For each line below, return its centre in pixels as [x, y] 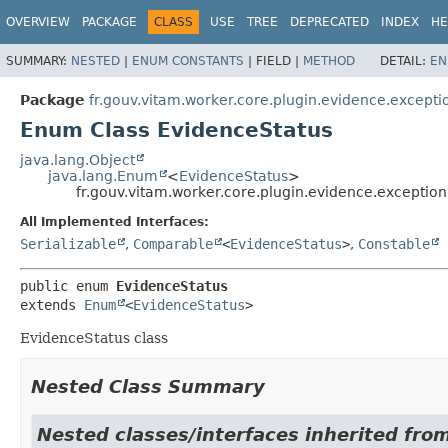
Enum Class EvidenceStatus [176, 129]
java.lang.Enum [103, 175]
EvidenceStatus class [94, 337]
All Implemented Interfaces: [114, 221]
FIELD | [279, 60]
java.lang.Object [77, 159]
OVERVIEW [38, 22]
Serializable [68, 243]
